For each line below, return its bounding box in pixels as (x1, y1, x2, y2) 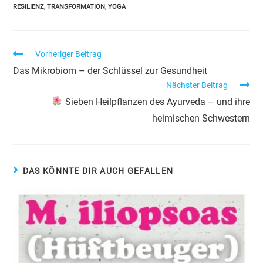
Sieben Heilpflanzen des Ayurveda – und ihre (62, 96, 250, 107)
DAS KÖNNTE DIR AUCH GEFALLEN (22, 166, 174, 176)
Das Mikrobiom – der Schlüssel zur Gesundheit (13, 65, 208, 76)
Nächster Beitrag (166, 80, 228, 90)
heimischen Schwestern (151, 112, 250, 124)
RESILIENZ (13, 2, 45, 11)
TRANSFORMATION (47, 2, 106, 11)
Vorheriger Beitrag (35, 49, 102, 59)
